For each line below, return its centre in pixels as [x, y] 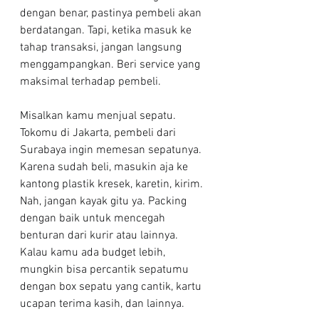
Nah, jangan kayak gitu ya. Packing [105, 202]
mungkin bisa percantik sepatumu [106, 270]
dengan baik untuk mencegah [94, 219]
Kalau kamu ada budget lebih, [94, 253]
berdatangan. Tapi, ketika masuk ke [107, 31]
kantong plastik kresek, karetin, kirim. [113, 185]
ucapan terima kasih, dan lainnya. [102, 304]
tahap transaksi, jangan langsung [102, 48]
